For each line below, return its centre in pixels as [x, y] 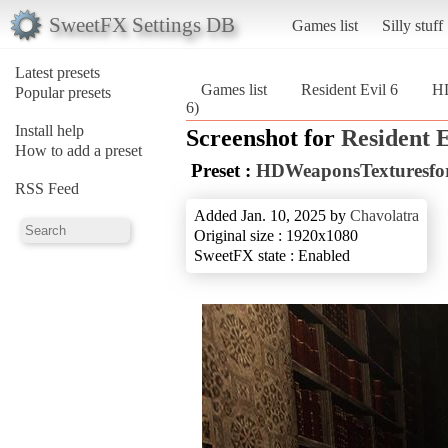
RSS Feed [47, 188]
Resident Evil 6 [349, 89]
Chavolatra [384, 215]
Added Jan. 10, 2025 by [272, 215]
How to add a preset [78, 150]
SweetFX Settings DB [141, 24]
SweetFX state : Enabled [272, 255]
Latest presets [57, 72]
